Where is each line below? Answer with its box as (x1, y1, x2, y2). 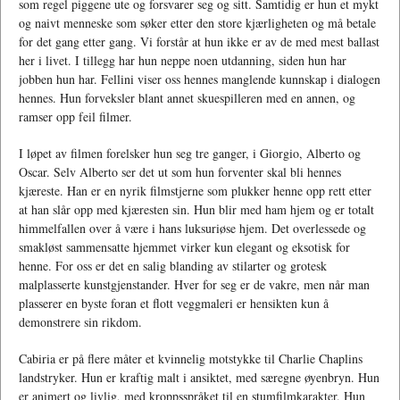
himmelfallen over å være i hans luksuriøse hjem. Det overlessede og (19, 220, 366, 237)
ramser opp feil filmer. (19, 108, 132, 126)
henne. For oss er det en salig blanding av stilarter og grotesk (19, 257, 327, 275)
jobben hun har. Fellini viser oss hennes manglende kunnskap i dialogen (19, 71, 380, 88)
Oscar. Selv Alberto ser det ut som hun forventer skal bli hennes (19, 163, 341, 181)
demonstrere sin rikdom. (19, 313, 142, 331)
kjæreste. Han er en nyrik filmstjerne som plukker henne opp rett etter (19, 182, 371, 200)
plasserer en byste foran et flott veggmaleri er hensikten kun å (19, 295, 329, 312)
